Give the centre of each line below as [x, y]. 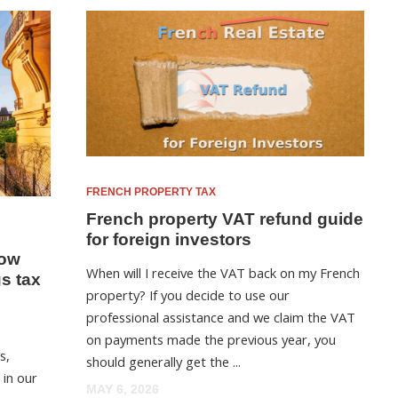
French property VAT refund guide [225, 219]
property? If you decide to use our [188, 295]
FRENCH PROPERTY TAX [151, 191]
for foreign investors [169, 239]
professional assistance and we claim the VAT [221, 318]
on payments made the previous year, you [211, 340]
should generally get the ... [164, 362]
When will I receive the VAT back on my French [223, 273]
